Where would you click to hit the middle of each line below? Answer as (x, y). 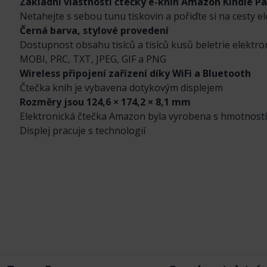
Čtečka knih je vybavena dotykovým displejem (121, 87)
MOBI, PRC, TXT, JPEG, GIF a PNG (93, 59)
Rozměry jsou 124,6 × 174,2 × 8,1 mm (105, 102)
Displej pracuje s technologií (83, 130)
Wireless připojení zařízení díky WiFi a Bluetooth (135, 73)
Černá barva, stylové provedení (94, 30)
